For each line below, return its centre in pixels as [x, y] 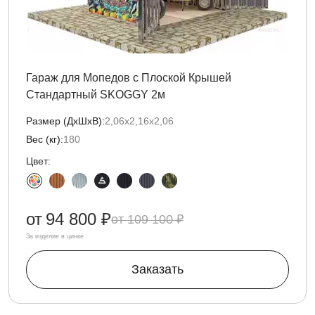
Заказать [157, 269]
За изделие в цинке [55, 236]
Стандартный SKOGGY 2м [96, 95]
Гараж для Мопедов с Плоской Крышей [129, 78]
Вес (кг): [45, 139]
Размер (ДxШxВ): [65, 121]
